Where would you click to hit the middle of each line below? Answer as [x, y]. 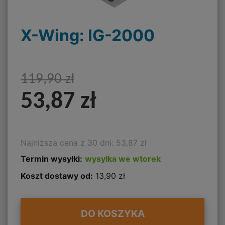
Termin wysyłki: [51, 159]
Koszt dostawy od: [57, 176]
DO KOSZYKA [113, 214]
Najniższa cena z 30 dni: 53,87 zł [84, 143]
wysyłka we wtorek [123, 159]
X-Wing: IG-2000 [88, 35]
